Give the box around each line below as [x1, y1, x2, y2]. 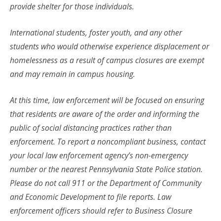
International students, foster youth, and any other [10, 27, 182, 38]
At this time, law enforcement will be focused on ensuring [10, 95, 204, 106]
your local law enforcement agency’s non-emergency [10, 150, 188, 161]
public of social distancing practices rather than [10, 122, 172, 134]
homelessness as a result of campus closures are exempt [10, 55, 204, 66]
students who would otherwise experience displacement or [10, 41, 209, 52]
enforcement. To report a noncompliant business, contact [10, 136, 206, 147]
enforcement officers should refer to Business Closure [10, 205, 192, 217]
